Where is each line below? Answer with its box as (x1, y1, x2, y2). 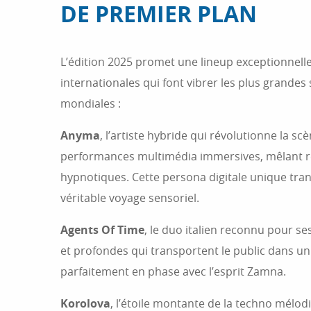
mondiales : (60, 96, 121, 112)
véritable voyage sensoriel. (60, 190, 199, 206)
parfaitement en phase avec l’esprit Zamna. (60, 264, 286, 280)
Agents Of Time (60, 222, 144, 238)
